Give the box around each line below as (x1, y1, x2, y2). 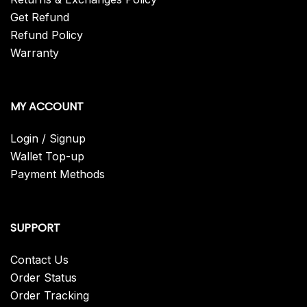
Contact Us (10, 253, 69, 267)
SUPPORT (10, 220, 60, 236)
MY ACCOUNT (10, 99, 84, 114)
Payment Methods (10, 167, 105, 181)
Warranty (10, 46, 59, 60)
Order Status (10, 271, 77, 284)
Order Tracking (10, 288, 89, 302)
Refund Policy (10, 28, 83, 42)
